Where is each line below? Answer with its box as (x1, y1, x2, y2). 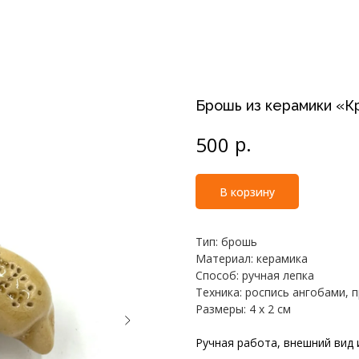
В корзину (220, 184, 275, 200)
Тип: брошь (196, 234, 257, 250)
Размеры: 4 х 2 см (196, 301, 291, 317)
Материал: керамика (196, 251, 308, 267)
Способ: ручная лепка (196, 268, 314, 284)
